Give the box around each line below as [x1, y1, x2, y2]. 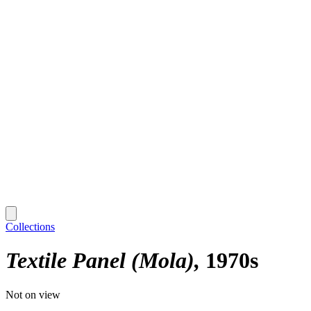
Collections [6, 220, 55, 233]
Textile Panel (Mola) [6, 248, 194, 274]
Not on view [6, 288, 60, 301]
